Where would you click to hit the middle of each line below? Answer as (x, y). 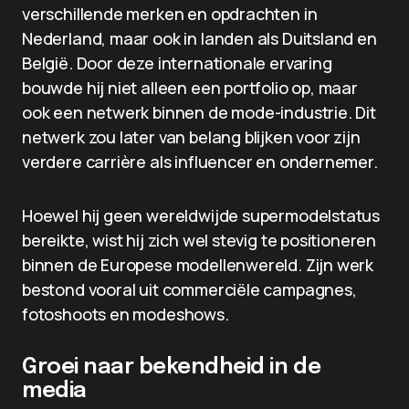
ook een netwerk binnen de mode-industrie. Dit (199, 112)
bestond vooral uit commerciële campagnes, (189, 289)
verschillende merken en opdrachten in (170, 14)
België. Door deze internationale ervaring (177, 63)
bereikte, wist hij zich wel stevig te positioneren (199, 240)
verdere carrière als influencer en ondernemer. (200, 162)
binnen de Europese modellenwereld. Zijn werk (198, 265)
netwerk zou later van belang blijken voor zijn (191, 137)
